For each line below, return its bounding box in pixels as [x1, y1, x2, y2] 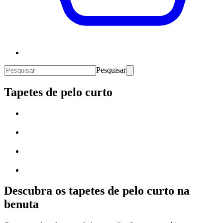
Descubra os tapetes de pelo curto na [4, 184, 190, 198]
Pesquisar [96, 66, 126, 74]
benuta [4, 198, 39, 211]
